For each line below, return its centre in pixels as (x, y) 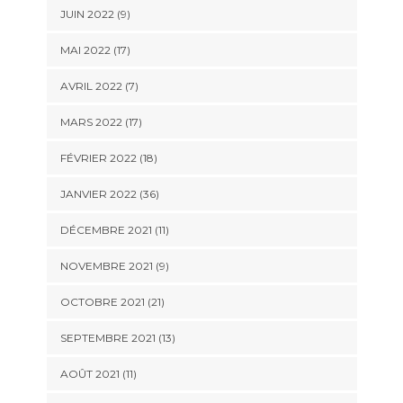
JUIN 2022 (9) (95, 14)
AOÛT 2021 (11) (98, 374)
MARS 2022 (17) (101, 122)
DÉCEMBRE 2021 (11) (114, 230)
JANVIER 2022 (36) (109, 194)
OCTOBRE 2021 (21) (112, 302)
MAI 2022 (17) (95, 50)
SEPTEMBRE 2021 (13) (117, 338)
